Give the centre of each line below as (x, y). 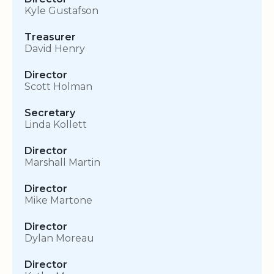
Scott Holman (58, 87)
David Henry (55, 49)
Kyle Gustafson (61, 11)
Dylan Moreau (59, 239)
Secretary (50, 113)
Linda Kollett (56, 125)
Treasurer (50, 37)
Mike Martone (58, 201)
